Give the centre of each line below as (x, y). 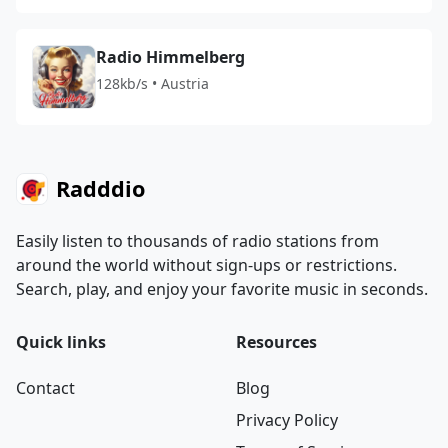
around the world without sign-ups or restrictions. (206, 265)
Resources (276, 342)
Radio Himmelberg (170, 57)
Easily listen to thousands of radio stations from (197, 241)
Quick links (61, 342)
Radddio (100, 188)
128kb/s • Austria (152, 83)
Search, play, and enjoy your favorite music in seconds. (222, 289)
